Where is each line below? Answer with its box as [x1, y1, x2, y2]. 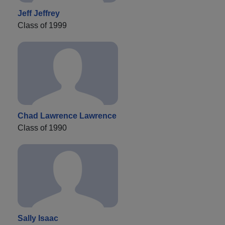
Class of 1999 [18, 21, 67, 30]
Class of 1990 [18, 124, 67, 133]
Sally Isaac [18, 214, 58, 223]
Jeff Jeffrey [18, 9, 60, 18]
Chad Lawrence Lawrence [18, 111, 117, 121]
